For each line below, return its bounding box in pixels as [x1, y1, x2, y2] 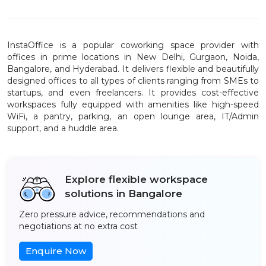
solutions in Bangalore [65, 187, 182, 199]
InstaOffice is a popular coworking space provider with [7, 40, 259, 50]
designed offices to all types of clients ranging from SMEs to [7, 75, 259, 86]
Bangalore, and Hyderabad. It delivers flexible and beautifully [7, 64, 259, 74]
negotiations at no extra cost [19, 221, 138, 232]
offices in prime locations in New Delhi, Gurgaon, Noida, [7, 52, 259, 62]
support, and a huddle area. [7, 123, 119, 134]
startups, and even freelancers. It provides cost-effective [7, 87, 259, 98]
